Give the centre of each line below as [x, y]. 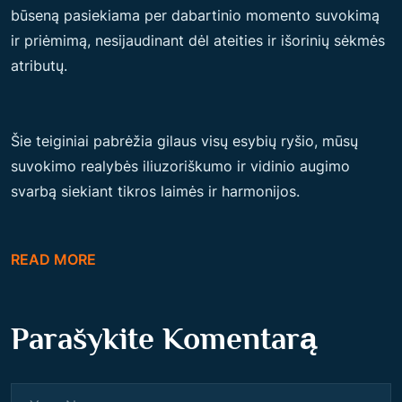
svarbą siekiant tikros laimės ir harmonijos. [155, 191]
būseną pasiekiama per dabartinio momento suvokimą [195, 15]
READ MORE [53, 259]
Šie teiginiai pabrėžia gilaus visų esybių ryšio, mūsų [184, 141]
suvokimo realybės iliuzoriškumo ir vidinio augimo [180, 166]
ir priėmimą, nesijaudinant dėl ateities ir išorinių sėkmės [198, 40]
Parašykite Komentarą [164, 338]
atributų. [39, 66]
